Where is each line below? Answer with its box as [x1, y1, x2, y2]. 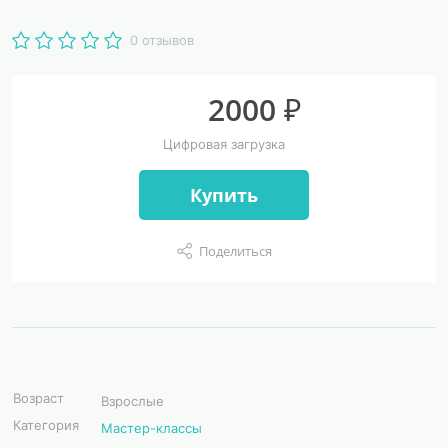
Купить [190, 182, 258, 207]
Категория [13, 417, 79, 433]
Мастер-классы [101, 420, 202, 436]
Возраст [13, 390, 64, 406]
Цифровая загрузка [163, 136, 285, 152]
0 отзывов [130, 31, 194, 48]
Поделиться [198, 241, 272, 260]
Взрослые [101, 393, 164, 409]
